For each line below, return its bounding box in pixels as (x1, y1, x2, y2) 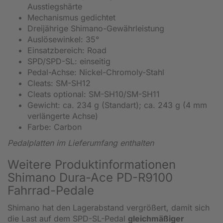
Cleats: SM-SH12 (27, 78, 91, 88)
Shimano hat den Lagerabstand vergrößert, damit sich (7, 202, 210, 213)
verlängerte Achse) (27, 111, 98, 121)
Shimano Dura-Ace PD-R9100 (7, 170, 173, 185)
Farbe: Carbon (27, 121, 82, 132)
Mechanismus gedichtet (27, 12, 115, 22)
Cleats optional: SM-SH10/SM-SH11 (27, 89, 160, 99)
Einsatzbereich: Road (27, 45, 107, 55)
